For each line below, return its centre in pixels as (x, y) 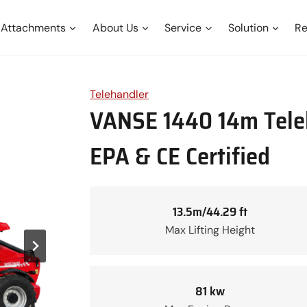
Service (183, 27)
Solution (248, 27)
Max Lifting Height (210, 230)
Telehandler (120, 94)
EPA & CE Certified (180, 156)
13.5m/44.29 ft (210, 211)
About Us (115, 27)
